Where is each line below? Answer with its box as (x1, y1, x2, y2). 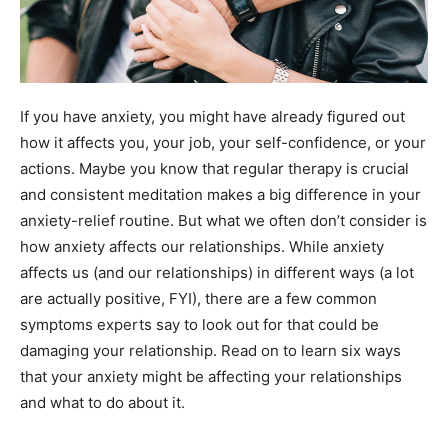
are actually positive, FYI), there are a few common (20, 288, 377, 308)
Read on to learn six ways (221, 340, 401, 360)
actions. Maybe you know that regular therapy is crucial (20, 158, 409, 178)
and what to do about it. (20, 392, 189, 412)
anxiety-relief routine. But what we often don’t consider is (20, 210, 427, 230)
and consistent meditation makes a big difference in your (20, 184, 421, 204)
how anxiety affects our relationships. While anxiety (20, 236, 384, 256)
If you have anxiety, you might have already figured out (20, 106, 405, 126)
